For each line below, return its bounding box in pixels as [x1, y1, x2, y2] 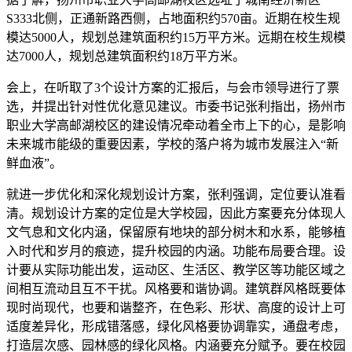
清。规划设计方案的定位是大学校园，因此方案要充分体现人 [6, 206, 346, 220]
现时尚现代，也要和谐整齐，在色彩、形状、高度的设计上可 [6, 300, 346, 314]
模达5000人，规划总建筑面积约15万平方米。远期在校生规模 [6, 30, 346, 44]
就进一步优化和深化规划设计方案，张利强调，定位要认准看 [6, 187, 346, 201]
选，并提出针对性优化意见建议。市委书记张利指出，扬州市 [6, 99, 346, 113]
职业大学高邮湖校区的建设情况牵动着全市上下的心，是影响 [6, 118, 346, 132]
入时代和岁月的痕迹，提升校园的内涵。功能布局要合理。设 [6, 244, 346, 258]
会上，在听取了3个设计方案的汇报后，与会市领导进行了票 [6, 80, 339, 94]
